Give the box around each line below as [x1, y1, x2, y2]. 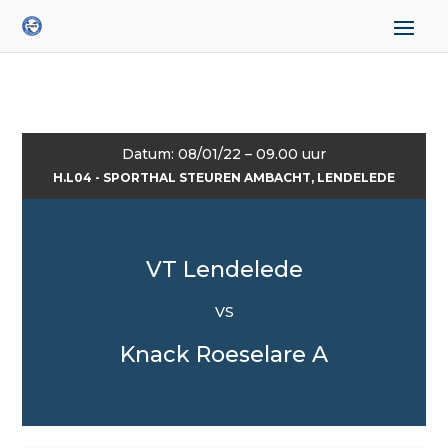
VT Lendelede [145, 256, 303, 283]
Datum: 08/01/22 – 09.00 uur [122, 145, 326, 163]
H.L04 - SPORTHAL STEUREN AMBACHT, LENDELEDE [53, 170, 395, 185]
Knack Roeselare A [120, 341, 328, 368]
